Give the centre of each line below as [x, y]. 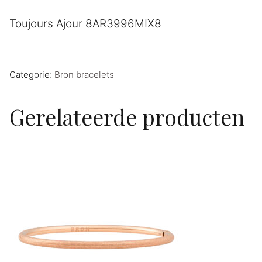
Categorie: [32, 74]
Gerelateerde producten [127, 116]
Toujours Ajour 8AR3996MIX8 [85, 24]
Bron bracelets [84, 74]
